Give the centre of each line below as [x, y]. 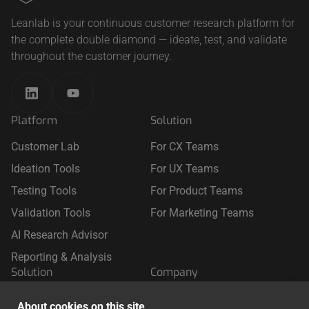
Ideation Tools [46, 169]
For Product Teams [196, 191]
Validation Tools [51, 213]
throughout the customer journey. [91, 56]
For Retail [34, 299]
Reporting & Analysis [61, 257]
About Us [172, 299]
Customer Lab [45, 147]
